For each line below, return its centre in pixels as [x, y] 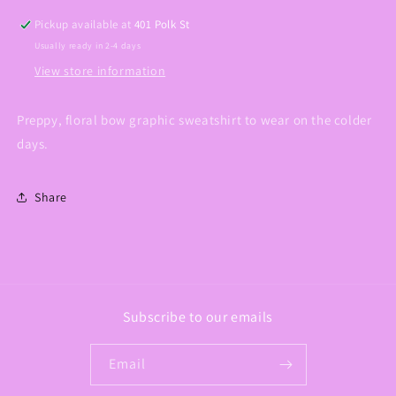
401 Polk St [162, 25]
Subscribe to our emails [198, 317]
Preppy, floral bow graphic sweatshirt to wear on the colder [194, 120]
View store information [100, 71]
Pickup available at [85, 25]
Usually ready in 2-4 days [88, 46]
